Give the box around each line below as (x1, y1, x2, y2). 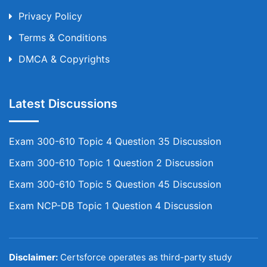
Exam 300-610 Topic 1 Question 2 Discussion (9, 157, 213, 169)
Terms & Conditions (18, 32, 107, 44)
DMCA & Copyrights (18, 53, 110, 65)
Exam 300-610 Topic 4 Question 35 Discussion (9, 135, 221, 147)
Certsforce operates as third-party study (58, 252, 232, 263)
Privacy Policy (18, 10, 82, 22)
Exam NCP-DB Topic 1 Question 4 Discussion (9, 200, 212, 212)
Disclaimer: (9, 252, 58, 263)
